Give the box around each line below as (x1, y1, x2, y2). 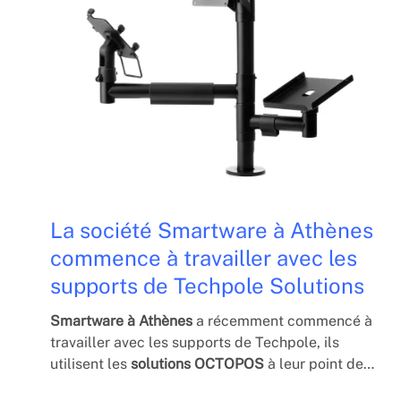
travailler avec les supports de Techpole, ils (50, 333, 339, 351)
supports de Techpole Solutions (50, 272, 364, 298)
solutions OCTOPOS (131, 354, 264, 372)
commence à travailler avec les (50, 244, 357, 270)
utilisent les (50, 354, 131, 372)
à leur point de (264, 354, 363, 372)
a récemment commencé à (192, 311, 372, 329)
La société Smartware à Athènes (50, 217, 373, 243)
